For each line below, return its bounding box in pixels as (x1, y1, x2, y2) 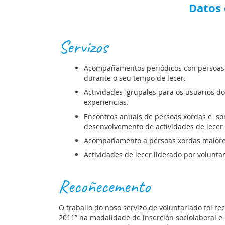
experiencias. (84, 97, 129, 107)
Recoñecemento (59, 174, 150, 198)
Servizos (59, 35, 107, 58)
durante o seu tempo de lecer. (84, 73, 186, 83)
